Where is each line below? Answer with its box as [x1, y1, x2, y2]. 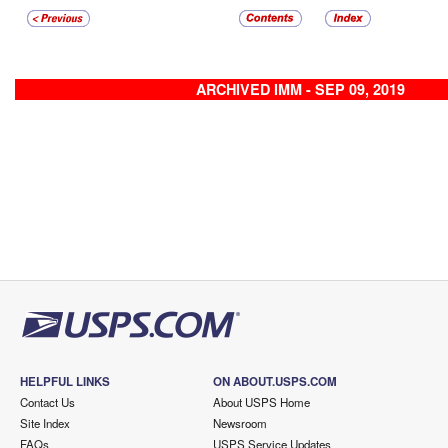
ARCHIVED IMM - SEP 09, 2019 [195, 79, 405, 100]
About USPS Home [212, 394, 310, 410]
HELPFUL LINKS [20, 373, 110, 390]
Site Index [20, 415, 70, 431]
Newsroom [212, 415, 267, 431]
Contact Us [20, 394, 75, 410]
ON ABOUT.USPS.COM [212, 373, 337, 390]
